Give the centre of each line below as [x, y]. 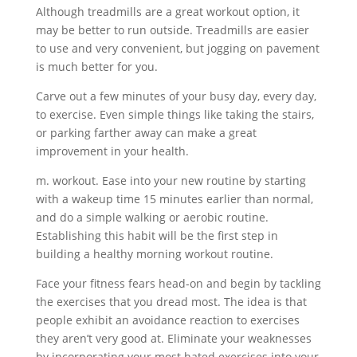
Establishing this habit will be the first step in [157, 235]
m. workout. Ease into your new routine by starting [171, 180]
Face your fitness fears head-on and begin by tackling [178, 283]
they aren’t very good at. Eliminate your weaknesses [173, 338]
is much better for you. [96, 67]
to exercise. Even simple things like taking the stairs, [175, 114]
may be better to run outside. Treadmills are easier [172, 30]
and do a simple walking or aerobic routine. [152, 217]
